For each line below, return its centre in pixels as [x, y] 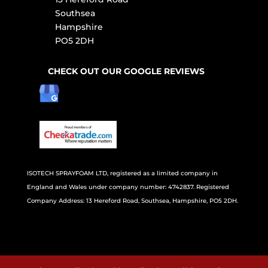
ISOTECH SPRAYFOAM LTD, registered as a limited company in [122, 173]
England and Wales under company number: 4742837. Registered [128, 187]
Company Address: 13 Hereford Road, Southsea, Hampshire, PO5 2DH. [132, 200]
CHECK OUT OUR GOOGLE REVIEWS [126, 71]
